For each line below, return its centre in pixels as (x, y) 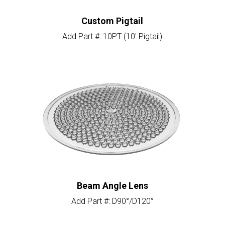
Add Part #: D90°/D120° (112, 201)
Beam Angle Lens (112, 186)
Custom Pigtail (113, 21)
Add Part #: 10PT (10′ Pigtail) (113, 37)
